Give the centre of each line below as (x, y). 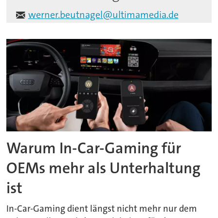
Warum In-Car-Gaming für (94, 148)
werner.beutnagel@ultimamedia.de (103, 14)
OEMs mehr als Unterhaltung (104, 168)
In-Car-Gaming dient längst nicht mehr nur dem (102, 209)
